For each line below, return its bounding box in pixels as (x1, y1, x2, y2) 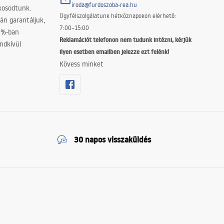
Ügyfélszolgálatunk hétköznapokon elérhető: (59, 12, 176, 19)
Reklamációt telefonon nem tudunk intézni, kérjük (59, 35, 191, 44)
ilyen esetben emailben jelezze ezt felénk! (59, 47, 169, 56)
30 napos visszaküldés (74, 134, 151, 145)
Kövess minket (59, 59, 103, 68)
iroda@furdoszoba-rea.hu (71, 1, 137, 8)
